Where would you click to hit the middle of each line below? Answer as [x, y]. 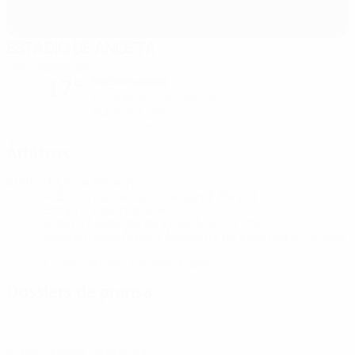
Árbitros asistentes [100, 196]
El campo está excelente [154, 95]
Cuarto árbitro [86, 263]
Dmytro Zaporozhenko [111, 209]
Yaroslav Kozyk [172, 263]
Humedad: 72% [130, 111]
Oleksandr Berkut [208, 196]
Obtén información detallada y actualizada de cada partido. [156, 325]
